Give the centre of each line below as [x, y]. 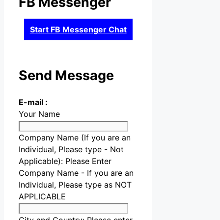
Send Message [66, 76]
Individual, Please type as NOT [75, 185]
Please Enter [88, 161]
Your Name [39, 114]
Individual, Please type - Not [71, 150]
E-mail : [33, 102]
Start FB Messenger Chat [78, 29]
